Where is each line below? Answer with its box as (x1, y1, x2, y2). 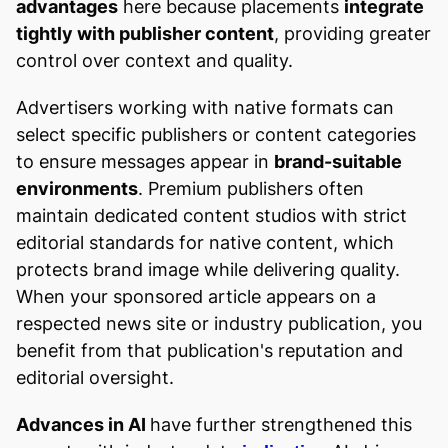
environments (16, 177, 138, 199)
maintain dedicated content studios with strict (16, 204, 407, 226)
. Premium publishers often (138, 177, 364, 199)
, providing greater (274, 22, 431, 44)
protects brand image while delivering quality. (16, 258, 400, 280)
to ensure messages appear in (16, 150, 274, 172)
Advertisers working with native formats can (16, 96, 394, 118)
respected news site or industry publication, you (16, 312, 422, 334)
